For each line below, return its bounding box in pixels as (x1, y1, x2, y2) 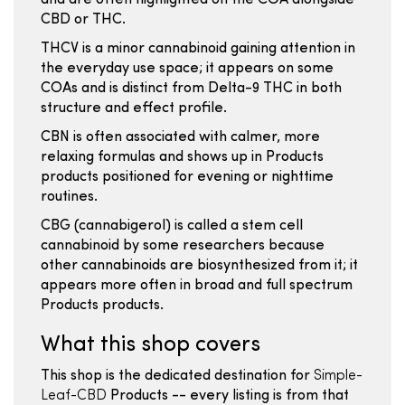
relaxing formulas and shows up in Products (41, 150, 324, 165)
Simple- (314, 369, 363, 383)
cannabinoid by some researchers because (41, 239, 325, 253)
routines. (41, 190, 98, 204)
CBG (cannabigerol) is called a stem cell (41, 219, 303, 233)
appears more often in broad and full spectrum (41, 278, 353, 293)
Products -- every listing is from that (107, 389, 349, 403)
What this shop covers (41, 334, 260, 356)
